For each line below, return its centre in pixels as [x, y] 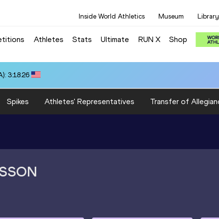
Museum [171, 16]
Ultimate [115, 39]
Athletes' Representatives [89, 101]
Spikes [18, 101]
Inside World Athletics [112, 16]
